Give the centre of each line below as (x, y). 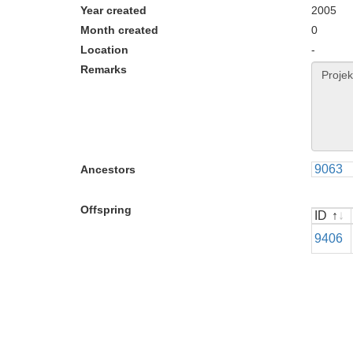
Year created (113, 10)
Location (104, 50)
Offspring (106, 210)
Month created (119, 30)
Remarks (104, 69)
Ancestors (108, 169)
